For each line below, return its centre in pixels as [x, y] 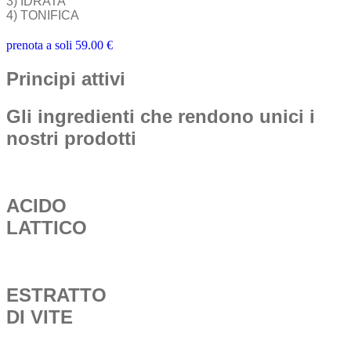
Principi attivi [66, 79]
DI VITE [40, 317]
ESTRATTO [56, 295]
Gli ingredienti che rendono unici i [161, 117]
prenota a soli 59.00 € [60, 45]
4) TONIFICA [43, 16]
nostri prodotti [71, 139]
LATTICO [47, 228]
